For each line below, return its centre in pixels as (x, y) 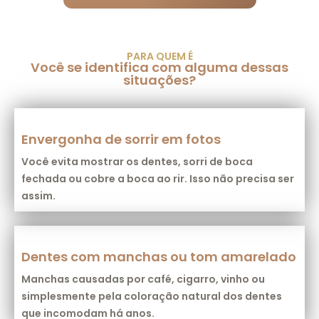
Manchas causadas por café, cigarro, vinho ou (143, 279)
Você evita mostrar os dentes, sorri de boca (137, 161)
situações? (159, 80)
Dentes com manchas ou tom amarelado (159, 256)
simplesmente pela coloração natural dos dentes (152, 296)
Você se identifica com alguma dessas (159, 67)
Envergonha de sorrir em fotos (121, 139)
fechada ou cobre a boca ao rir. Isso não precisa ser (158, 178)
